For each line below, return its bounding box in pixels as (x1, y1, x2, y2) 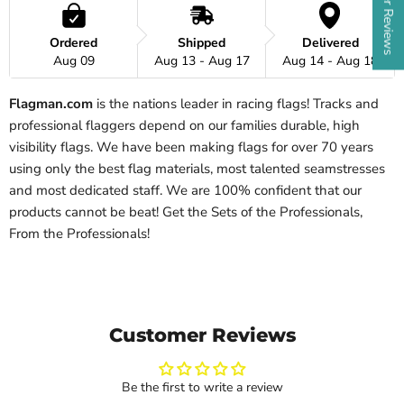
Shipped (178, 34, 225, 52)
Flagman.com (9, 95, 93, 114)
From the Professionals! (9, 225, 150, 243)
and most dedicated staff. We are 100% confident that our (9, 181, 362, 200)
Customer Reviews (108, 324, 296, 347)
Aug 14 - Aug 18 (282, 52, 378, 70)
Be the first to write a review (121, 379, 283, 397)
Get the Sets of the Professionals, (162, 203, 363, 222)
